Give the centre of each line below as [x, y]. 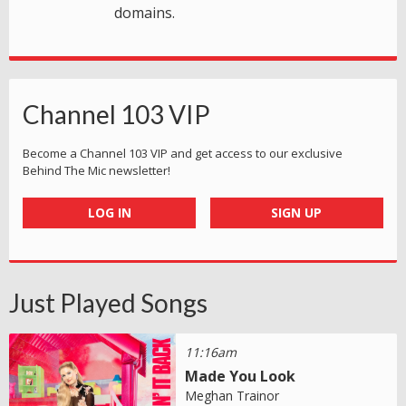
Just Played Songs [108, 302]
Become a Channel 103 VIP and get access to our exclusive [183, 153]
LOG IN [109, 212]
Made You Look [241, 376]
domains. [145, 12]
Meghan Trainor [232, 395]
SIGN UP [297, 212]
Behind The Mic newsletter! [97, 170]
